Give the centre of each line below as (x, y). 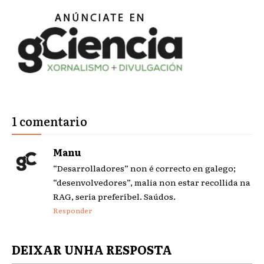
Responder (72, 210)
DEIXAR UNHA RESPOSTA (92, 249)
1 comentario (49, 121)
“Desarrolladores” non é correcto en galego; (144, 168)
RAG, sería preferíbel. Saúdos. (114, 196)
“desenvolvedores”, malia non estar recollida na (152, 182)
